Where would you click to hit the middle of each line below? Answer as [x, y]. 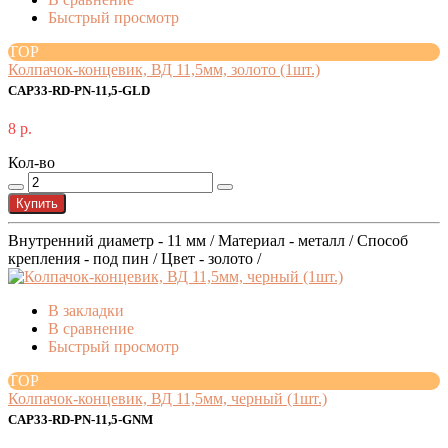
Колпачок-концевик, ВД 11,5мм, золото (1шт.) [164, 70]
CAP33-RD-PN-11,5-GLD [79, 91]
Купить [37, 204]
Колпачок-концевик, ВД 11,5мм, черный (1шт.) [167, 399]
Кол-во [31, 163]
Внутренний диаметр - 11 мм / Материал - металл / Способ [208, 241]
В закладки [86, 311]
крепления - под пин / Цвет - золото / [134, 259]
